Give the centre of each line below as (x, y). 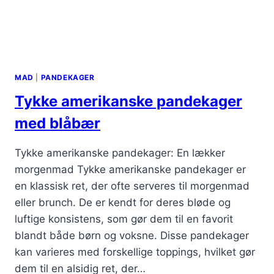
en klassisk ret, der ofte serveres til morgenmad (132, 186)
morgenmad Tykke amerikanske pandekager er (130, 170)
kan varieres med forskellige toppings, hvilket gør (135, 252)
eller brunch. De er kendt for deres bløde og (123, 203)
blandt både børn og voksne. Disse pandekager (132, 236)
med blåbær (57, 124)
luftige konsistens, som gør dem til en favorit (124, 219)
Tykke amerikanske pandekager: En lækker (120, 153)
